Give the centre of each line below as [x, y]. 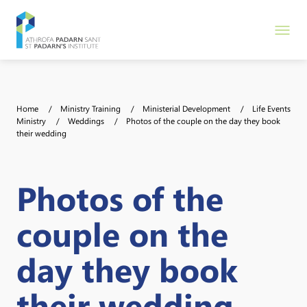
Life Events [271, 108]
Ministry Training [90, 108]
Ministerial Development [186, 108]
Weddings [86, 121]
